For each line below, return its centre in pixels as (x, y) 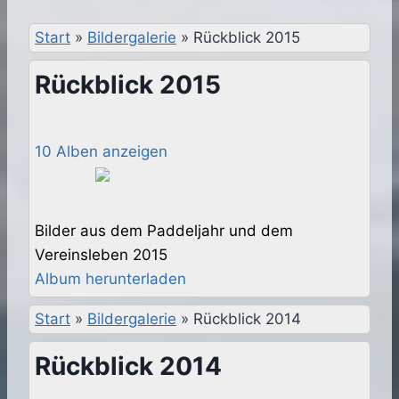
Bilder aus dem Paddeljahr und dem (164, 231)
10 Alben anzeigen (101, 152)
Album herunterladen (110, 279)
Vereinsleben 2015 (101, 255)
